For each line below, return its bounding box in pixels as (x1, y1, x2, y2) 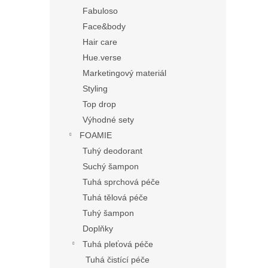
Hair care (83, 36, 117, 47)
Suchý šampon (83, 161, 139, 171)
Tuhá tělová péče (83, 192, 148, 202)
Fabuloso (83, 5, 118, 16)
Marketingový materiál (83, 68, 166, 78)
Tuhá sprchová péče (83, 176, 160, 187)
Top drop (83, 99, 116, 109)
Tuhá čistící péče (86, 254, 150, 264)
